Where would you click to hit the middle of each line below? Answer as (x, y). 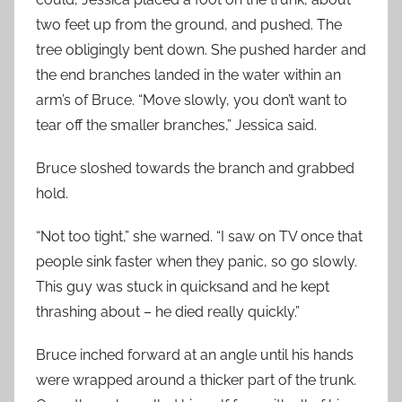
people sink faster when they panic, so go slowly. (197, 262)
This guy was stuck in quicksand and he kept (183, 287)
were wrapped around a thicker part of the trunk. (196, 380)
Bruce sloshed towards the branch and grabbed (195, 168)
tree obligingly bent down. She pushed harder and (201, 50)
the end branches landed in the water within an (188, 75)
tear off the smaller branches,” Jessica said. (176, 125)
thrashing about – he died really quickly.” (168, 312)
